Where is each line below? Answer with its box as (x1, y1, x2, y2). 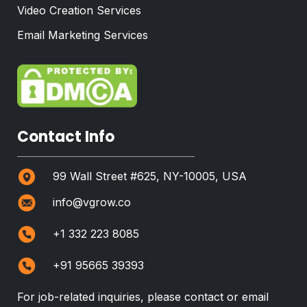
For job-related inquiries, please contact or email (17, 289, 269, 304)
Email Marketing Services (17, 28, 148, 42)
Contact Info (17, 125, 114, 147)
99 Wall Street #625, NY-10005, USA (53, 169, 247, 183)
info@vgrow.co (53, 195, 131, 209)
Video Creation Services (17, 3, 141, 18)
